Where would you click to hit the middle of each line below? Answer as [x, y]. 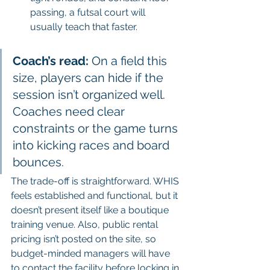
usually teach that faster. [84, 27]
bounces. [38, 162]
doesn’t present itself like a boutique [91, 210]
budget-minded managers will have [92, 253]
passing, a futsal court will [89, 12]
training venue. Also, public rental [86, 224]
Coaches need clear [70, 111]
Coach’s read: [51, 61]
